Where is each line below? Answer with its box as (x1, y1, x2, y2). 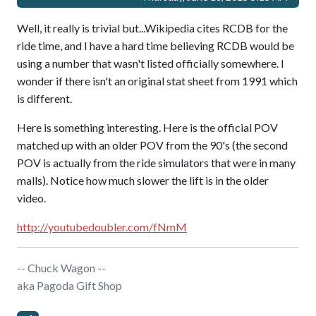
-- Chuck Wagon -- (17, 260, 106, 274)
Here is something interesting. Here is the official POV (17, 120, 278, 134)
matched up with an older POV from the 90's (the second (17, 138, 288, 152)
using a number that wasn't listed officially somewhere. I (17, 56, 284, 70)
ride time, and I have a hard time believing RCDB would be (17, 38, 294, 52)
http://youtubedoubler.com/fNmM (17, 219, 187, 233)
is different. (17, 91, 72, 105)
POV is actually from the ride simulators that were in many (17, 155, 296, 169)
